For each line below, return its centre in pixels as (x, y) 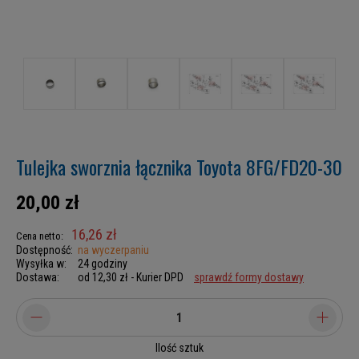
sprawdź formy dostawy (249, 277)
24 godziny (103, 264)
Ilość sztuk (179, 348)
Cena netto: (40, 236)
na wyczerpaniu (113, 250)
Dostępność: (44, 250)
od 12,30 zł (103, 277)
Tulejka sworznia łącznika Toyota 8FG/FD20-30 (179, 167)
